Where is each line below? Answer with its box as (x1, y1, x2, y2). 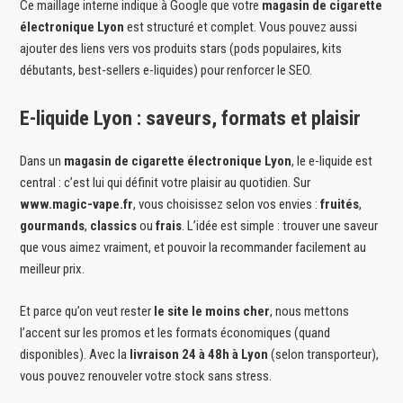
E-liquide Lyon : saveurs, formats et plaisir (20, 105, 362, 130)
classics (90, 218, 138, 235)
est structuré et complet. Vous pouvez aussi (124, 19, 358, 36)
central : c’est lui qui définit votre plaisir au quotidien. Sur (20, 175, 311, 192)
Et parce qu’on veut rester (20, 302, 155, 319)
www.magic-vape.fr (20, 196, 134, 213)
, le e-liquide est (291, 153, 373, 170)
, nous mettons (270, 302, 350, 319)
